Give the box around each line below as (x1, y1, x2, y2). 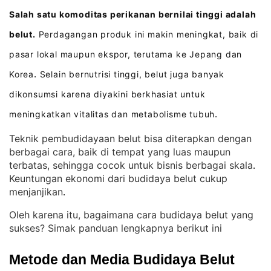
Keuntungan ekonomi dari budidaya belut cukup (9, 172, 227, 184)
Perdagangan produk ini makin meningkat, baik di (35, 29, 259, 39)
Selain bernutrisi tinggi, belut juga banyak (39, 69, 225, 79)
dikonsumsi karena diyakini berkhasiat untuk (9, 89, 206, 99)
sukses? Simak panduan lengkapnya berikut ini (9, 222, 222, 234)
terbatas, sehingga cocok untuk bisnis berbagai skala (9, 159, 253, 171)
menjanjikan (9, 186, 63, 198)
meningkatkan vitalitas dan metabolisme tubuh (9, 109, 215, 119)
